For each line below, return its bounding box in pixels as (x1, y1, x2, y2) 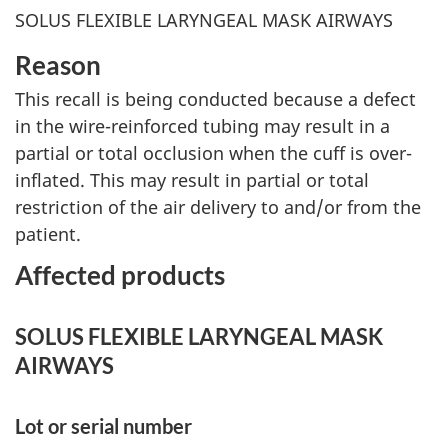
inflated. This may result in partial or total (15, 168, 369, 192)
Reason (15, 49, 101, 81)
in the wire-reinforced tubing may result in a (15, 114, 390, 138)
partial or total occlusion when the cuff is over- (15, 141, 412, 165)
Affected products (15, 258, 225, 291)
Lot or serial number (15, 414, 192, 438)
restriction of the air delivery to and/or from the (15, 195, 421, 219)
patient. (15, 222, 81, 246)
